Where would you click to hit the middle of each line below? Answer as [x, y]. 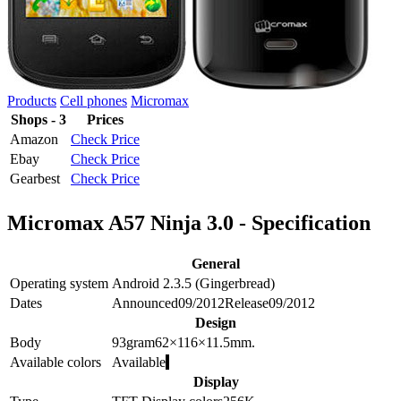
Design [216, 322]
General [216, 263]
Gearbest [35, 178]
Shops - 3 [38, 119]
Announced [145, 303]
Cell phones [94, 100]
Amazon [34, 139]
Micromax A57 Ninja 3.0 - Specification [189, 222]
